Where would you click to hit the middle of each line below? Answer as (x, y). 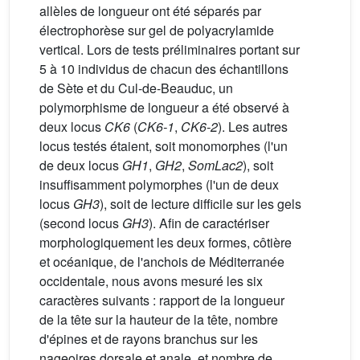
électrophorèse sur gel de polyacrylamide (157, 31)
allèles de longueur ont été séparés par (150, 11)
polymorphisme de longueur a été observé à (164, 108)
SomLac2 (215, 166)
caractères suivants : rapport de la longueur (162, 301)
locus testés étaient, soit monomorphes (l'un (164, 146)
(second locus (81, 223)
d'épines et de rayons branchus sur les (149, 339)
